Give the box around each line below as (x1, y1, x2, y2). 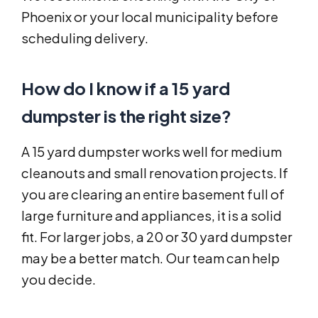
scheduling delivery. (21, 30, 148, 47)
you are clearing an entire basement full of (21, 186, 285, 203)
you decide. (21, 271, 96, 288)
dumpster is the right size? (21, 105, 231, 127)
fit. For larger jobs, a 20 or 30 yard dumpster (21, 229, 292, 246)
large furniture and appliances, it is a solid (21, 207, 282, 224)
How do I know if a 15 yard (21, 77, 230, 99)
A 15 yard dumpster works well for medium (21, 143, 282, 160)
